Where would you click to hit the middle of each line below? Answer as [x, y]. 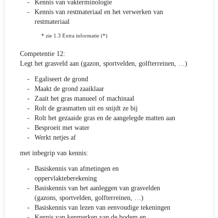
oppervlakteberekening [66, 179]
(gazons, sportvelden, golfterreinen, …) [89, 198]
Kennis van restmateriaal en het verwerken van [99, 12]
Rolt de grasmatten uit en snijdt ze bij [86, 109]
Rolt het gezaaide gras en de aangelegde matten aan [105, 118]
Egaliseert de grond [61, 79]
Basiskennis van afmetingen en [77, 169]
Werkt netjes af [55, 138]
